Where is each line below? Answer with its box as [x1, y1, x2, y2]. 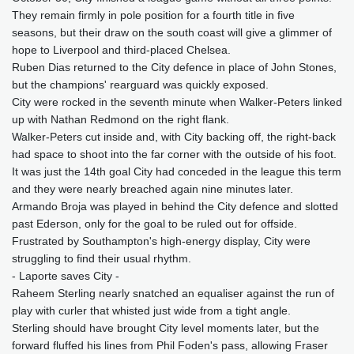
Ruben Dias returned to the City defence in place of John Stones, [12, 60, 337, 73]
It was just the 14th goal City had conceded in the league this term [12, 164, 341, 178]
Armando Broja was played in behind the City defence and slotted [12, 199, 338, 213]
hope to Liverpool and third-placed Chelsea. [12, 43, 231, 56]
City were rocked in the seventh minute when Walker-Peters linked [12, 95, 342, 108]
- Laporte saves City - [12, 269, 119, 282]
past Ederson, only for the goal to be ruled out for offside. [12, 217, 297, 230]
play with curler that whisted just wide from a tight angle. [12, 303, 291, 317]
